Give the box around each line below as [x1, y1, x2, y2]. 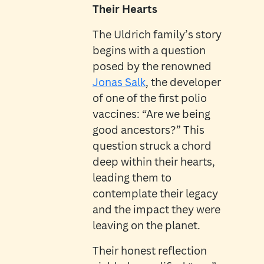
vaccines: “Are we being [92, 107, 210, 121]
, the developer [145, 75, 221, 90]
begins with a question [92, 43, 206, 58]
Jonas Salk [92, 75, 146, 90]
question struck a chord [92, 138, 212, 153]
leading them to [92, 170, 171, 185]
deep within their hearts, [92, 154, 215, 169]
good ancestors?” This [92, 123, 204, 137]
